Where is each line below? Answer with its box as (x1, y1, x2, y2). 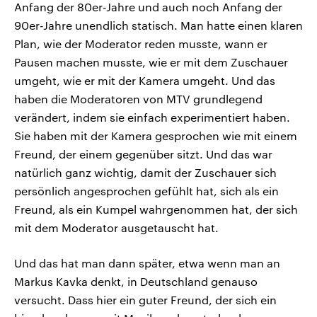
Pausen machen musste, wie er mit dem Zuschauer (14, 55, 288, 69)
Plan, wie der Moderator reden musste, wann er (14, 37, 267, 51)
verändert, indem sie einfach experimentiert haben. (14, 110, 290, 125)
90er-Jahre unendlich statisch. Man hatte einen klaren (14, 18, 303, 33)
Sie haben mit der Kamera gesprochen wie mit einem (14, 129, 297, 143)
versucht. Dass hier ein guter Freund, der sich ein (14, 293, 277, 307)
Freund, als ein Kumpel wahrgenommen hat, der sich (14, 202, 298, 217)
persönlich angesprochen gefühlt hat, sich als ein (14, 184, 279, 198)
